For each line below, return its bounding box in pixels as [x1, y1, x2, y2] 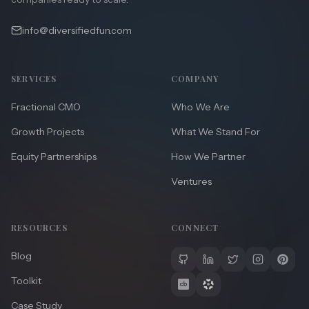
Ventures [171, 175, 212, 188]
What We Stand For [171, 125, 260, 138]
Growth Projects [11, 125, 84, 138]
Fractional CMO [11, 100, 81, 113]
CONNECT [171, 221, 219, 233]
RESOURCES [11, 221, 68, 233]
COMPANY [171, 72, 219, 84]
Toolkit [11, 274, 41, 287]
